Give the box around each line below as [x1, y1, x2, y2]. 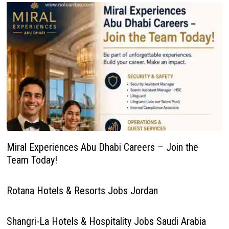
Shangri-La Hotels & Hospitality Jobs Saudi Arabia [6, 215, 206, 227]
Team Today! [6, 153, 57, 166]
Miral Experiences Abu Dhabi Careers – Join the [6, 141, 198, 153]
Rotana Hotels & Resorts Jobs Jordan [6, 184, 158, 197]
